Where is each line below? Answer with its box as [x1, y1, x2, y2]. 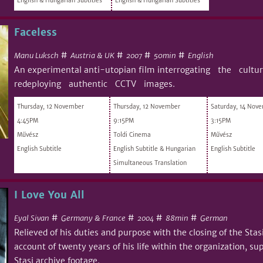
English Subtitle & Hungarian [113, 144, 195, 153]
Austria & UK [70, 50, 114, 60]
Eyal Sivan [14, 213, 49, 223]
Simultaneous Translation [113, 159, 187, 167]
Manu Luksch [14, 50, 59, 60]
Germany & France [61, 213, 126, 223]
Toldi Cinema [113, 130, 151, 139]
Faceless [14, 25, 57, 39]
